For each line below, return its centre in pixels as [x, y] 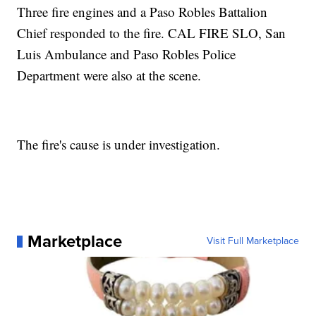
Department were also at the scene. [109, 75]
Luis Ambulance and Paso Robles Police [127, 54]
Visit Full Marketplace [253, 241]
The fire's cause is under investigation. [119, 145]
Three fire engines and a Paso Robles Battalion [142, 12]
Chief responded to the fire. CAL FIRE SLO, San [152, 33]
